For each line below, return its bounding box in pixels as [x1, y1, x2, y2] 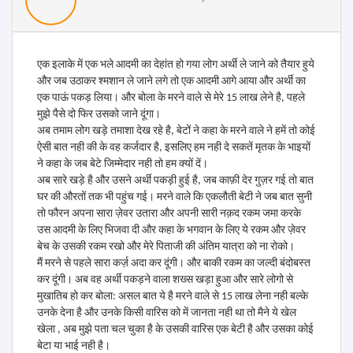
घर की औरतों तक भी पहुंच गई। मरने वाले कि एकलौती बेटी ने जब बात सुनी [37, 191, 312, 203]
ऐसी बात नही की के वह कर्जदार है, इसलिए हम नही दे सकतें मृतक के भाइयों [37, 142, 310, 154]
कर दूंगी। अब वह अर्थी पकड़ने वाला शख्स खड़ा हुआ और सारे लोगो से [37, 274, 293, 286]
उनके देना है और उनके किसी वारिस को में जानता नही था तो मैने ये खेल [37, 307, 296, 319]
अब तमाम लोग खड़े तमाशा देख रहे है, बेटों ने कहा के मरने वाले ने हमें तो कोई [37, 125, 315, 137]
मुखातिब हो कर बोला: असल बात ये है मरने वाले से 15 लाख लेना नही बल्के [37, 291, 308, 303]
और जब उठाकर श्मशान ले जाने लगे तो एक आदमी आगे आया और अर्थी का [37, 76, 306, 87]
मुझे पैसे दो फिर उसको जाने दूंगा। [37, 109, 161, 121]
